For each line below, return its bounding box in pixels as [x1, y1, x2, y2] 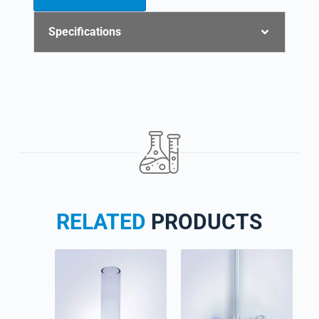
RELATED [56, 209, 147, 235]
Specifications [48, 25, 121, 39]
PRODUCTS [146, 209, 263, 235]
